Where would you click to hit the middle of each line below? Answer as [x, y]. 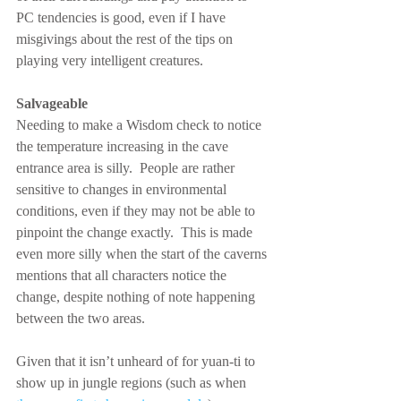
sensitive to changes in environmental [123, 189]
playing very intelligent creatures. [110, 60]
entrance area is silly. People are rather [127, 168]
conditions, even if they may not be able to [137, 211]
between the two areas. [81, 318]
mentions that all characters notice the [123, 275]
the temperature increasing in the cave [124, 146]
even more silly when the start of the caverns [143, 254]
